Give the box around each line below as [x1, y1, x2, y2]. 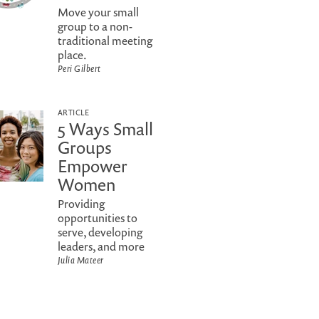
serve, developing [58, 224, 142, 240]
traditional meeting [58, 33, 152, 48]
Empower [58, 155, 127, 177]
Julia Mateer [58, 253, 104, 266]
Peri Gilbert [58, 62, 101, 75]
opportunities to [58, 210, 137, 226]
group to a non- [58, 19, 132, 34]
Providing [58, 196, 105, 211]
